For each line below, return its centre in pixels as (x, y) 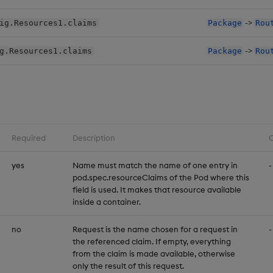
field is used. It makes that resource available (157, 189)
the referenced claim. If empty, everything (152, 241)
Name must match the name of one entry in (155, 165)
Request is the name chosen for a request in (155, 229)
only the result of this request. (128, 265)
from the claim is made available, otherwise (154, 253)
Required (29, 137)
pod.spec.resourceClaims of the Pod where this (161, 177)
